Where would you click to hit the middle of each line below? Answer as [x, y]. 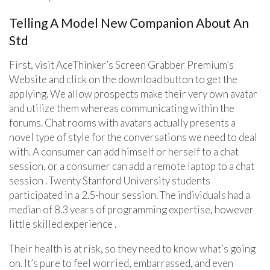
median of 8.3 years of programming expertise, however [131, 209]
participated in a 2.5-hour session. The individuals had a [130, 195]
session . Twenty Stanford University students [110, 180]
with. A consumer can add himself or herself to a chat [124, 151]
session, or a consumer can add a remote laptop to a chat [132, 166]
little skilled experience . [63, 224]
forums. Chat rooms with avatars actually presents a [122, 122]
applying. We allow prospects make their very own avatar [133, 93]
